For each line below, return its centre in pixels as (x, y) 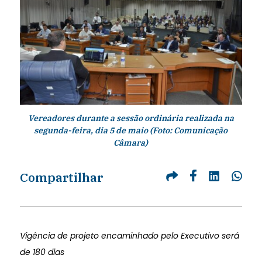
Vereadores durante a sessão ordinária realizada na (131, 118)
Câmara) (131, 143)
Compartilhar (61, 177)
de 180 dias (42, 252)
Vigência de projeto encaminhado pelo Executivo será (129, 236)
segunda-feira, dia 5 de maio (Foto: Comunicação (131, 131)
